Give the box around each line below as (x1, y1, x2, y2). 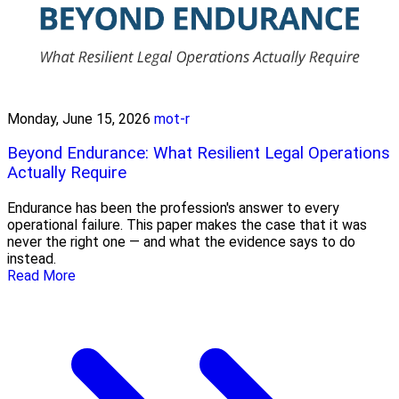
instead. (7, 249, 56, 267)
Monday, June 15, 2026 (7, 110, 151, 127)
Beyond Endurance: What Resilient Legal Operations (7, 143, 390, 164)
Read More (7, 266, 76, 284)
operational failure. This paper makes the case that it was (7, 216, 367, 233)
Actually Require (7, 163, 126, 183)
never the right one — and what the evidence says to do (7, 232, 355, 250)
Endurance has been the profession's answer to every (7, 199, 339, 216)
